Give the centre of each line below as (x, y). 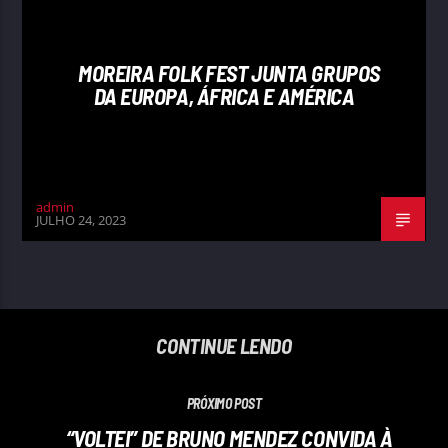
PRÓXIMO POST (224, 403)
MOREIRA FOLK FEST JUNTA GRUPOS (229, 72)
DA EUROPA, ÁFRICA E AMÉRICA (224, 95)
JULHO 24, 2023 (81, 220)
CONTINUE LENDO (224, 345)
